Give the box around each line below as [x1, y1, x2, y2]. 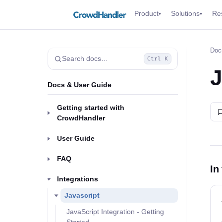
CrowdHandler [57, 114, 105, 122]
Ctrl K [147, 55, 168, 62]
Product [134, 9, 159, 17]
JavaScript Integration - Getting [66, 208, 164, 216]
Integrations [57, 175, 98, 183]
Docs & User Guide [48, 81, 111, 89]
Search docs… [62, 55, 108, 62]
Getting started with [57, 104, 124, 111]
